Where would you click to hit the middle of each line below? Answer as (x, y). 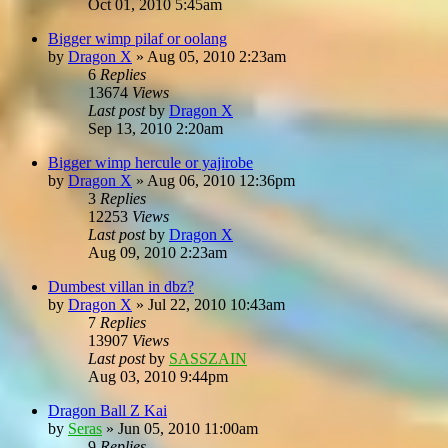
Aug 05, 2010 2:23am (216, 56)
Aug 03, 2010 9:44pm (158, 376)
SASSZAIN (208, 358)
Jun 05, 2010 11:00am (188, 428)
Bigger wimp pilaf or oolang (137, 38)
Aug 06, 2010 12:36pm (221, 180)
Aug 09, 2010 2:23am (157, 252)
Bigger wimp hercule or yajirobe (150, 162)
